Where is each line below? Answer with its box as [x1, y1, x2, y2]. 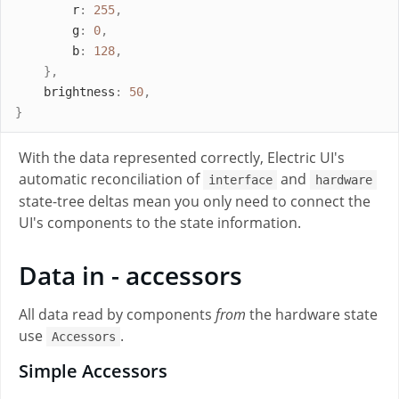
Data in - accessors [19, 258, 242, 292]
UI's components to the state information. [19, 213, 301, 233]
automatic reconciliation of [19, 169, 203, 190]
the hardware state [246, 304, 378, 324]
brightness [44, 84, 115, 99]
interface [208, 173, 273, 188]
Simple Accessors [19, 358, 167, 383]
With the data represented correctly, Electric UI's [19, 148, 345, 168]
